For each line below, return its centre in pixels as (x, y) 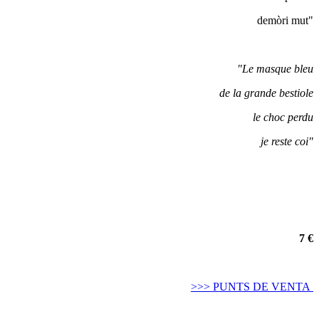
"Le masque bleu (275, 69)
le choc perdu (283, 117)
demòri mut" (285, 20)
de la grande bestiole (266, 93)
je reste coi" (287, 141)
